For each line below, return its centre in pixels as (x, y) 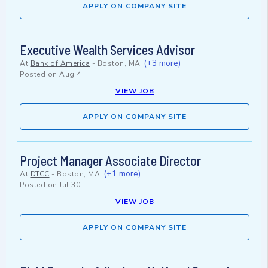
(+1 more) (122, 174)
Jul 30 (70, 185)
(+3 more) (162, 63)
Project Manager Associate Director (110, 161)
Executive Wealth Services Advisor (107, 50)
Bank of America (60, 64)
